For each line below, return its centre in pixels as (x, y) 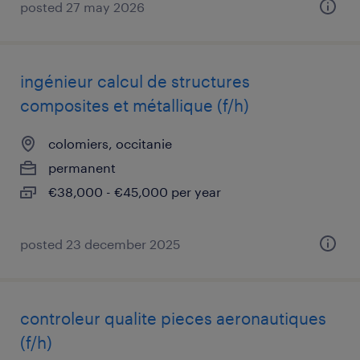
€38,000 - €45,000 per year (135, 192)
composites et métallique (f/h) (135, 105)
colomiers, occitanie (110, 143)
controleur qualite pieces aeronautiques (173, 318)
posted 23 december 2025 (100, 244)
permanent (82, 168)
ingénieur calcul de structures (135, 81)
